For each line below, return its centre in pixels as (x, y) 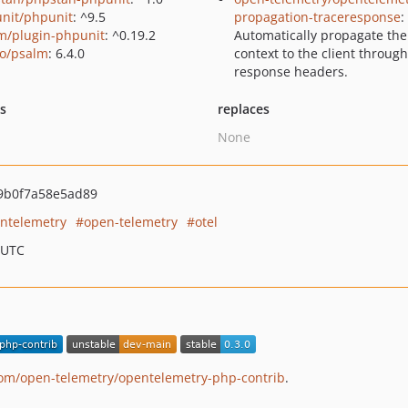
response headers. (291, 71)
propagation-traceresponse (317, 17)
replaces (243, 109)
